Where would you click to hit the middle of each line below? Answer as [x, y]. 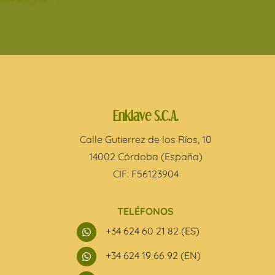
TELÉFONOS [146, 211]
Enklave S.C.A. [145, 116]
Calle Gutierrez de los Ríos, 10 [145, 139]
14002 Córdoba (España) [145, 157]
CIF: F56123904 [145, 174]
